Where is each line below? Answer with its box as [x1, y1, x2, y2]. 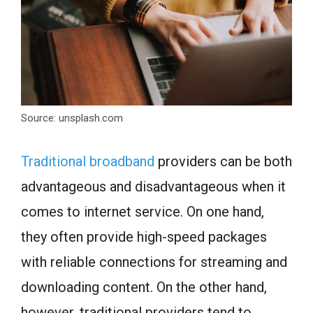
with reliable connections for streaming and [21, 254, 287, 271]
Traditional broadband [21, 153, 154, 170]
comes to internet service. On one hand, [21, 203, 264, 221]
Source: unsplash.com [21, 112, 123, 125]
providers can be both [154, 153, 292, 170]
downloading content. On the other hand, [21, 279, 267, 296]
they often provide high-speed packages [21, 228, 267, 246]
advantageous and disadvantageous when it [21, 178, 286, 196]
